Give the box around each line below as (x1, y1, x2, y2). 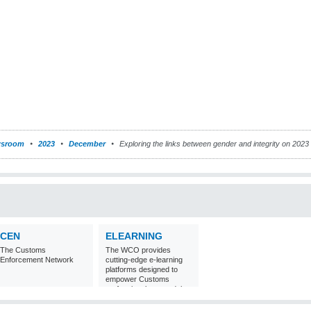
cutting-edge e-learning (106, 255, 183, 264)
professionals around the (106, 285, 189, 293)
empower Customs (106, 275, 169, 283)
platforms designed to (106, 265, 178, 274)
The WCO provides (106, 246, 171, 254)
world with (106, 294, 139, 303)
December (69, 140, 106, 148)
